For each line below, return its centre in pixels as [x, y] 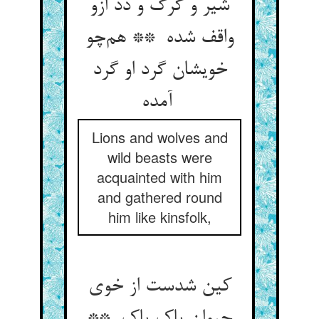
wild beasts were [159, 157]
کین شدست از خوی [159, 287]
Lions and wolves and [159, 137]
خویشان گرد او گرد [159, 70]
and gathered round [159, 197]
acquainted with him [159, 177]
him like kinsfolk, [159, 217]
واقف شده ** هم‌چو [159, 38]
